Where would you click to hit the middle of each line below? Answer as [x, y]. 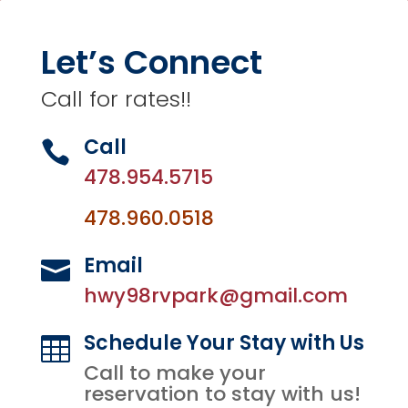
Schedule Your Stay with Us [224, 343]
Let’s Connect [151, 63]
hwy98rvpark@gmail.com [215, 296]
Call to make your [174, 373]
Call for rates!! [116, 99]
